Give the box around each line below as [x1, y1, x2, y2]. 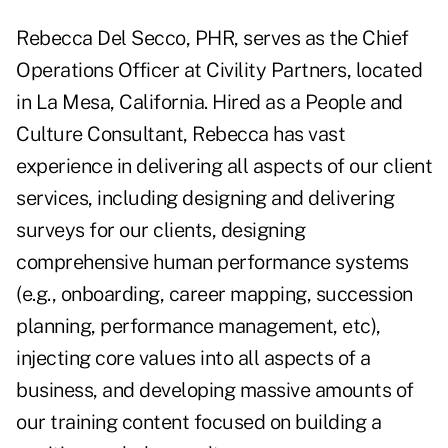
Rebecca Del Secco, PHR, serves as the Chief [16, 26, 409, 51]
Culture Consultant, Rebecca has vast [16, 122, 345, 147]
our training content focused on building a [16, 410, 381, 435]
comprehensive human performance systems [16, 250, 409, 275]
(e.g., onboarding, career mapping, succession [16, 282, 413, 307]
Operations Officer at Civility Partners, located [16, 58, 422, 83]
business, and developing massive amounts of [16, 378, 414, 403]
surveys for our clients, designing [16, 218, 305, 243]
